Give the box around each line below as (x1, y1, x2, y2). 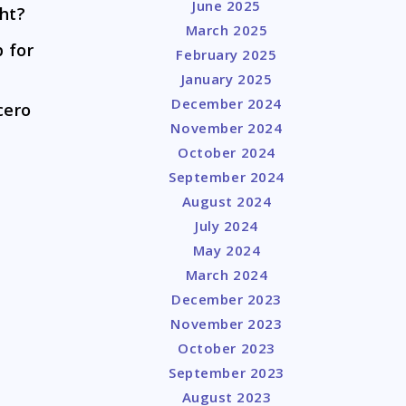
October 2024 (178, 143, 275, 161)
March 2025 (185, 21, 268, 39)
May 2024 (192, 241, 261, 259)
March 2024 (185, 266, 268, 284)
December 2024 (170, 94, 283, 112)
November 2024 (170, 119, 283, 137)
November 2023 (170, 314, 283, 333)
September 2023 (169, 363, 285, 382)
